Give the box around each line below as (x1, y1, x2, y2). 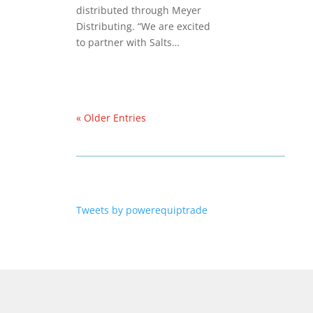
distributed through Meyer (76, 3, 202, 17)
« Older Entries (76, 111, 147, 125)
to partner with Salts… (76, 36, 180, 50)
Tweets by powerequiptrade (76, 203, 208, 217)
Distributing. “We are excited (76, 20, 211, 34)
